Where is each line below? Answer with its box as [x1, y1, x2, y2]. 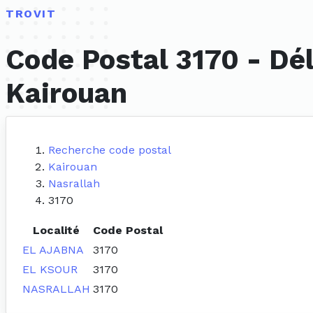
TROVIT [6, 7, 57, 20]
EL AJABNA [22, 243, 84, 257]
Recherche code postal [48, 143, 171, 157]
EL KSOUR [22, 263, 78, 277]
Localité [33, 224, 80, 238]
